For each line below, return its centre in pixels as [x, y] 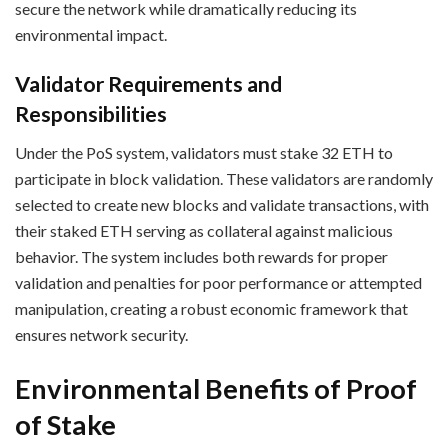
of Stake [65, 424]
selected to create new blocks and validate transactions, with [222, 205]
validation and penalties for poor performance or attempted [218, 283]
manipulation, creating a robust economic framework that [211, 309]
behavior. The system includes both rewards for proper [201, 257]
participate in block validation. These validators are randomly [224, 179]
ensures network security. [101, 335]
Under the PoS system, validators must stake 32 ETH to [204, 153]
